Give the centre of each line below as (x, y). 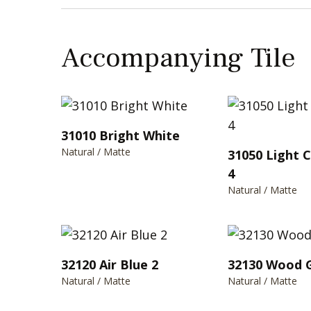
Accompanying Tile (178, 58)
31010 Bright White (120, 135)
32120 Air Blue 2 (110, 264)
